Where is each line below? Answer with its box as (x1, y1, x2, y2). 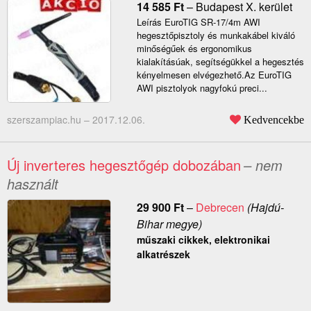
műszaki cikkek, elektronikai (136, 233, 270, 247)
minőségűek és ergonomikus (136, 42, 252, 56)
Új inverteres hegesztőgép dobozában (7, 155, 241, 176)
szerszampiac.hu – (7, 112, 92, 127)
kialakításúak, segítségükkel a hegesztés (136, 55, 304, 69)
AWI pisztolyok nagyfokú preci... (136, 81, 267, 95)
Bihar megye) (136, 216, 202, 233)
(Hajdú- (244, 199, 284, 216)
